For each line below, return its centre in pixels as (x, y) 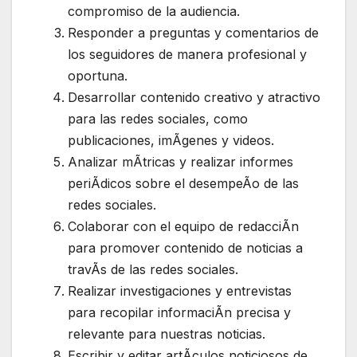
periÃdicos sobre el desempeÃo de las (183, 184)
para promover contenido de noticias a (185, 248)
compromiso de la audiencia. (154, 12)
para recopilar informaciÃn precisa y (179, 313)
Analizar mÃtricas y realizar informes (180, 162)
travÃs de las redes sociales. (153, 270)
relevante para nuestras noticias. (167, 334)
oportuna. (98, 76)
